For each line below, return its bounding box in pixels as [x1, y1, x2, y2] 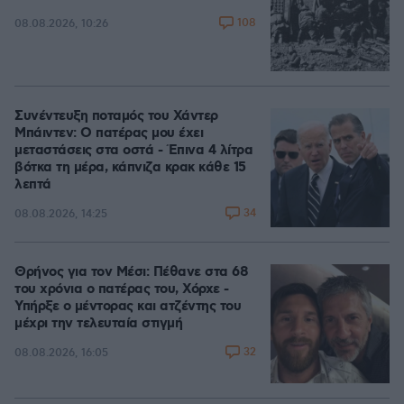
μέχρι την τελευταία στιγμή [14, 315, 182, 334]
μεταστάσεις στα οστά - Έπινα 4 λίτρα [14, 142, 252, 161]
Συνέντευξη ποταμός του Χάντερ [14, 107, 218, 126]
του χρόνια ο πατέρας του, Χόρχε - [14, 280, 229, 299]
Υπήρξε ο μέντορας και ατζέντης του [14, 298, 241, 317]
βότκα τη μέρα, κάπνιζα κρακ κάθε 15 [14, 159, 246, 178]
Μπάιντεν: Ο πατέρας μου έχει [14, 124, 203, 143]
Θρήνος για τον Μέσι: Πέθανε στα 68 [14, 263, 248, 282]
